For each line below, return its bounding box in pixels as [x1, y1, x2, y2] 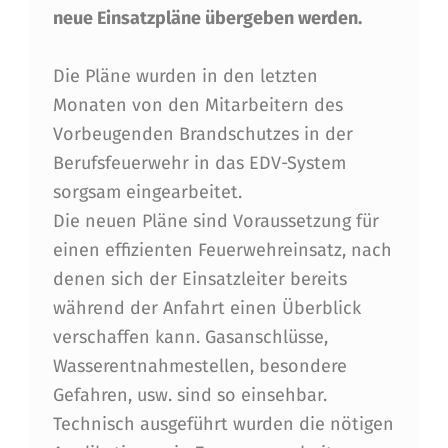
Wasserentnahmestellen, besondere [52, 354, 347, 377]
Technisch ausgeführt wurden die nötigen [52, 412, 394, 435]
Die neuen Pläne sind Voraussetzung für [52, 209, 379, 232]
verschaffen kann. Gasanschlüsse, [52, 325, 328, 348]
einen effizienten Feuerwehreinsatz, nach [52, 238, 392, 261]
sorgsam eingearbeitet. [52, 180, 242, 203]
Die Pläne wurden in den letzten [52, 64, 318, 87]
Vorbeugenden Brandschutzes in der [52, 122, 353, 145]
